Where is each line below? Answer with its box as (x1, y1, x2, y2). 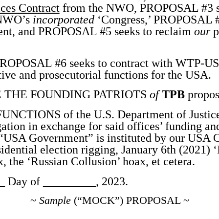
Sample (39, 194, 71, 207)
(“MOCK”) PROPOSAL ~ (70, 194, 189, 207)
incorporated (32, 13, 94, 26)
